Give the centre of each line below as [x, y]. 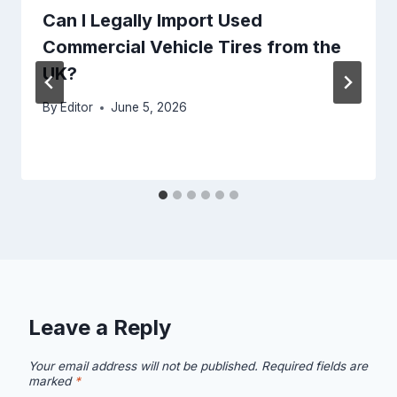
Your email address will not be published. [143, 366]
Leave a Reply [100, 328]
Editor [77, 108]
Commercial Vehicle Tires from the [192, 47]
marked [51, 381]
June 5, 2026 [149, 108]
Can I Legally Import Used [152, 20]
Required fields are [315, 366]
